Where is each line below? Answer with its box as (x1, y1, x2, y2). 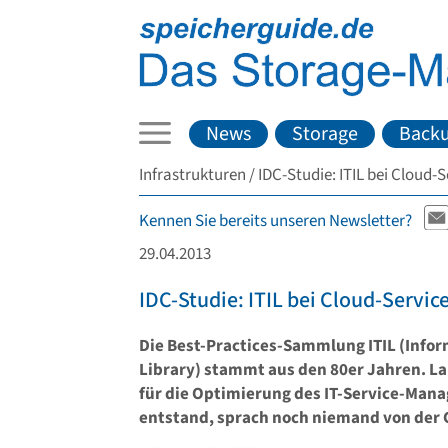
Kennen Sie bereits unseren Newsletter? (139, 209, 412, 234)
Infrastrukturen (139, 162, 246, 187)
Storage (292, 119, 359, 148)
